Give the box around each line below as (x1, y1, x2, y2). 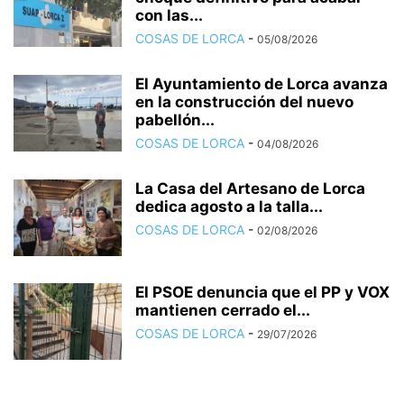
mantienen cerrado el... (135, 300, 310, 319)
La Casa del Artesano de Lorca (135, 179, 365, 197)
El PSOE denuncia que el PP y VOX (135, 282, 390, 301)
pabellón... (135, 110, 215, 129)
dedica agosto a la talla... (135, 197, 323, 216)
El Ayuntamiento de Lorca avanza (135, 74, 388, 93)
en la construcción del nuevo (135, 92, 353, 111)
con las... (135, 5, 203, 24)
